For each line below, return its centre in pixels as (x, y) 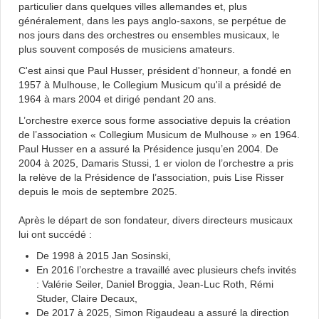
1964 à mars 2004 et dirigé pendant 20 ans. (117, 99)
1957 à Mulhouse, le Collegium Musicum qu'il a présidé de (150, 85)
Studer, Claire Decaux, (87, 298)
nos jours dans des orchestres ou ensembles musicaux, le (149, 35)
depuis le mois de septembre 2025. (98, 192)
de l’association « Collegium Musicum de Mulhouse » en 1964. (159, 135)
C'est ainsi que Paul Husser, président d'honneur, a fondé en (155, 70)
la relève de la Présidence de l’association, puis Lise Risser (151, 177)
